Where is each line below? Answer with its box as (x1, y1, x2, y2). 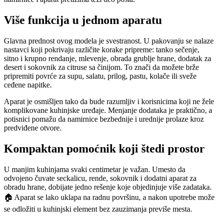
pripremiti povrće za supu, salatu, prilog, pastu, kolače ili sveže (4, 71, 197, 80)
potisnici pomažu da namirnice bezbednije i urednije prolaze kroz (4, 114, 204, 123)
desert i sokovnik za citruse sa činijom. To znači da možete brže (4, 63, 199, 71)
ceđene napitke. (4, 80, 52, 89)
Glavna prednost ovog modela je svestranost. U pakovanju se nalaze (4, 36, 214, 45)
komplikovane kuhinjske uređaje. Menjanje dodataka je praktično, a (4, 106, 212, 114)
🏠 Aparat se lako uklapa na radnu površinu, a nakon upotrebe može (4, 193, 215, 201)
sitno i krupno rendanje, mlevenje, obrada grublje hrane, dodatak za (4, 54, 211, 63)
